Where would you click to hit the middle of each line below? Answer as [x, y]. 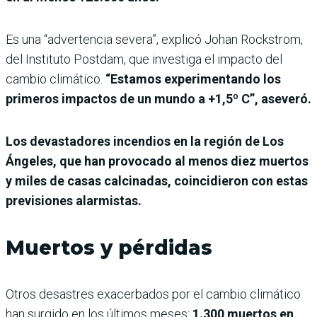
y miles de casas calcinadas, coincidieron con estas [157, 180]
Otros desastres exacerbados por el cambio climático [153, 294]
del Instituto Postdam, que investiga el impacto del [144, 59]
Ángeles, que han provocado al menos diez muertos [157, 161]
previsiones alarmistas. [74, 200]
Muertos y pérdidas [109, 247]
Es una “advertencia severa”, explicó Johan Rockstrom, [154, 39]
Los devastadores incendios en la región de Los [145, 141]
